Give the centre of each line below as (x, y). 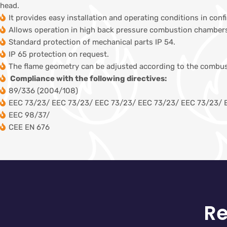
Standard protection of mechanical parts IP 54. (92, 42)
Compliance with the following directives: (88, 79)
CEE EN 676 (29, 127)
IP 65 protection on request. (59, 54)
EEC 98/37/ (29, 115)
